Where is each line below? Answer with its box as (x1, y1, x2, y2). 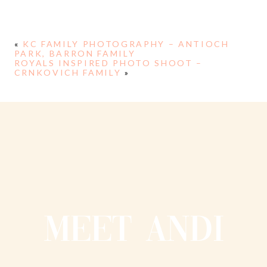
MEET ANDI (43, 215, 224, 249)
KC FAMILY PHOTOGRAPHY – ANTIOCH (23, 39, 229, 49)
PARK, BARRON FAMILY (14, 48, 136, 59)
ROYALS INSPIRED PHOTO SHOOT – (14, 58, 203, 69)
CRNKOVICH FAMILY (14, 67, 122, 78)
